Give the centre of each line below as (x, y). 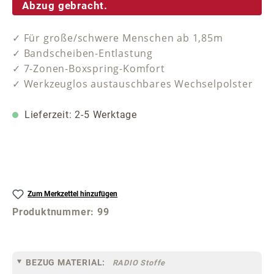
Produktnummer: (55, 212)
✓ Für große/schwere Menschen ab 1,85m (118, 38)
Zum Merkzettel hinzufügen (73, 194)
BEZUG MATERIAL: (66, 262)
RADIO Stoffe (139, 262)
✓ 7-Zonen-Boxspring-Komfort (89, 69)
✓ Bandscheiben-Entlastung (83, 54)
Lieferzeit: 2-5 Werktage (79, 115)
